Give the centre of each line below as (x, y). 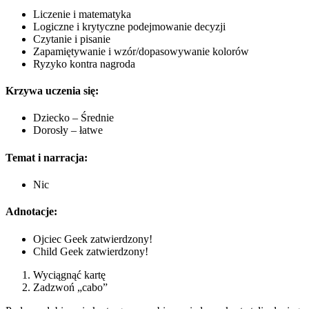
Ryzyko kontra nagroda (84, 63)
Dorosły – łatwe (68, 130)
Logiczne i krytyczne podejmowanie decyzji (129, 26)
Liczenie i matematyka (82, 14)
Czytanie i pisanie (72, 39)
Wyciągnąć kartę (69, 275)
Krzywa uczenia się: (52, 91)
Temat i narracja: (47, 157)
